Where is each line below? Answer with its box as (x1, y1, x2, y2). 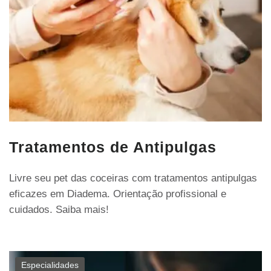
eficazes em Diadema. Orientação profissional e (9, 188, 226, 200)
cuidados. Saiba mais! (9, 203, 109, 215)
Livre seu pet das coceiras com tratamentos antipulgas (9, 172, 257, 184)
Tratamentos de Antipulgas (9, 138, 217, 155)
